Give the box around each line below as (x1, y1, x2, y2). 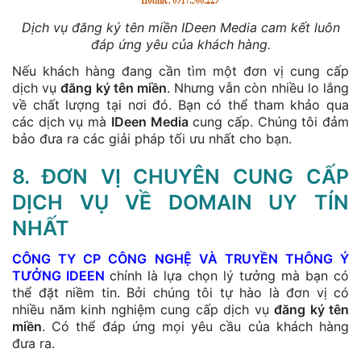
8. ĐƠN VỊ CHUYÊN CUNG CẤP (12, 164, 349, 189)
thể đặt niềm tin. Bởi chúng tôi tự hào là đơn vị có (12, 284, 349, 301)
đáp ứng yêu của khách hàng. (90, 35, 271, 52)
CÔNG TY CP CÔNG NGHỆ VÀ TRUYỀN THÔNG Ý (12, 250, 349, 267)
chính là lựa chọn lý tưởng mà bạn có (110, 267, 349, 284)
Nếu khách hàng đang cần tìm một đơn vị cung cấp (12, 62, 349, 79)
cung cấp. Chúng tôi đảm (188, 113, 350, 130)
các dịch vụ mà (12, 113, 111, 130)
